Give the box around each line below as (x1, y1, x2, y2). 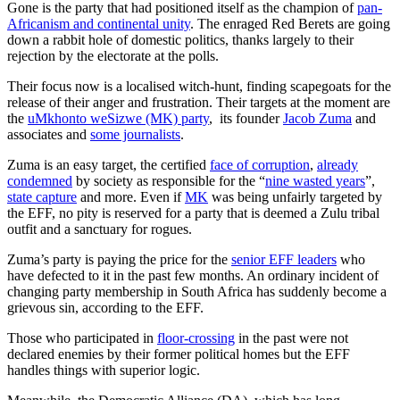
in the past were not (235, 330, 348, 346)
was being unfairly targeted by (208, 189, 382, 205)
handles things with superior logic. (7, 362, 204, 379)
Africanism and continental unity (7, 16, 190, 32)
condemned (7, 173, 72, 189)
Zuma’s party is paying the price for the (7, 252, 231, 268)
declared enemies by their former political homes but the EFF (7, 346, 350, 362)
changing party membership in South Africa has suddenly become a (7, 284, 387, 300)
